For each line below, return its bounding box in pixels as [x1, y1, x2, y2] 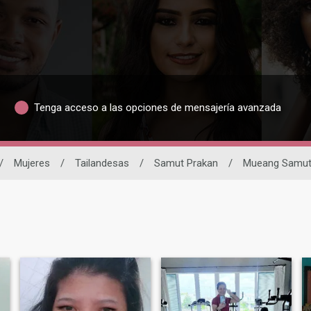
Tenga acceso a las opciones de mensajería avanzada [33, 101, 281, 115]
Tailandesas [75, 156, 129, 169]
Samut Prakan [154, 156, 218, 169]
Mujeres [14, 156, 50, 169]
